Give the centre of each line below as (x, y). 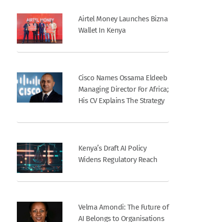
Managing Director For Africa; (123, 89)
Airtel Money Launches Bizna (123, 19)
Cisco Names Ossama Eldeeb (123, 78)
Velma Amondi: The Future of (123, 207)
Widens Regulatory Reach (118, 159)
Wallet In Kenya (102, 30)
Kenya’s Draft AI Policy (112, 148)
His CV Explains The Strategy (121, 100)
